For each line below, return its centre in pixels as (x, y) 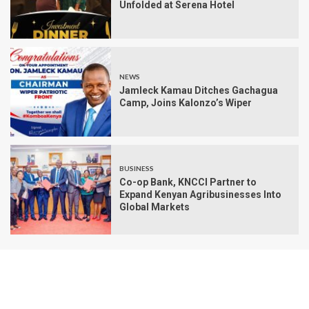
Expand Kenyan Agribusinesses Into (200, 195)
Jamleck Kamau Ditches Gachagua (199, 91)
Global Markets (154, 207)
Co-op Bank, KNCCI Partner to (188, 182)
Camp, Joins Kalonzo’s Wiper (186, 103)
